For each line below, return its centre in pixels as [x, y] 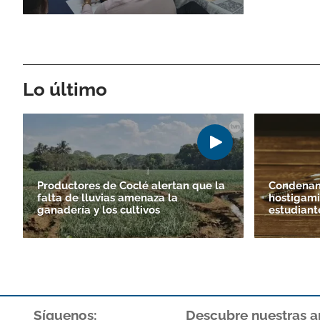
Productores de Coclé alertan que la [131, 185]
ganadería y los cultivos [99, 210]
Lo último [65, 89]
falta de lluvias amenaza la [107, 197]
